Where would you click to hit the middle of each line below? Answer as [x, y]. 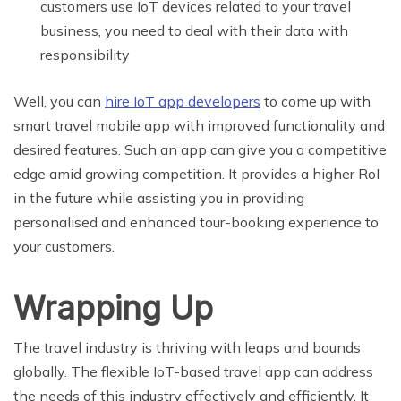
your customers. [64, 247]
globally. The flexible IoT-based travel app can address [193, 372]
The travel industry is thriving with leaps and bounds [187, 348]
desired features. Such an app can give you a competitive [200, 150]
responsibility [85, 55]
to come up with [316, 102]
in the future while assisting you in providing [159, 198]
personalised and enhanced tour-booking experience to [196, 222]
